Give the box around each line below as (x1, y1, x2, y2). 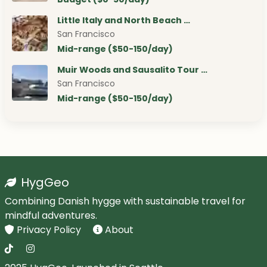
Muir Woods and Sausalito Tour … (57, 64, 207, 76)
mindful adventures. (5, 209, 97, 223)
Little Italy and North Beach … (57, 14, 190, 27)
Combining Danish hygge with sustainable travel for (5, 194, 246, 209)
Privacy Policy (17, 223, 83, 237)
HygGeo (21, 174, 70, 191)
